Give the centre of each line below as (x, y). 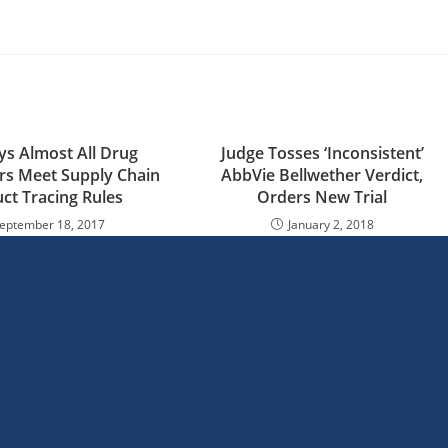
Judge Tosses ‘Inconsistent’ (322, 153)
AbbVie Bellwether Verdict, (322, 175)
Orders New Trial (322, 197)
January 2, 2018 (330, 224)
